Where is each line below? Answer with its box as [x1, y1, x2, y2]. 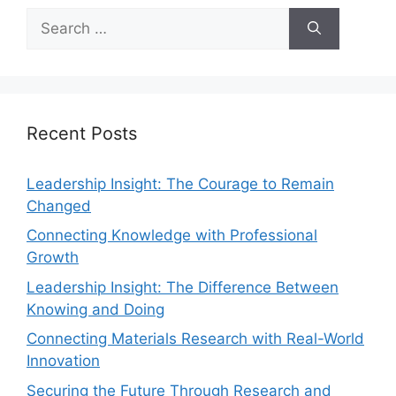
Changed [27, 196, 91, 215]
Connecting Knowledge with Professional [27, 226, 317, 245]
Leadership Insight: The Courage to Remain [27, 174, 334, 193]
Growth [27, 248, 79, 267]
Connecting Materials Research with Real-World [27, 330, 364, 348]
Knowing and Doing [27, 300, 164, 318]
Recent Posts [27, 122, 137, 144]
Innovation [27, 352, 100, 370]
